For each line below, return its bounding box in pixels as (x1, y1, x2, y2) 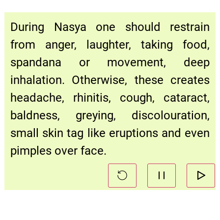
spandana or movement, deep (10, 55, 210, 69)
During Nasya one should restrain (10, 20, 210, 34)
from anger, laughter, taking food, (10, 37, 210, 52)
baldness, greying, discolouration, (10, 108, 210, 122)
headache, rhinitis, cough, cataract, (10, 90, 210, 105)
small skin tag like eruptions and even (10, 126, 210, 140)
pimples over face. (10, 143, 107, 158)
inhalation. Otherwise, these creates (10, 73, 210, 87)
